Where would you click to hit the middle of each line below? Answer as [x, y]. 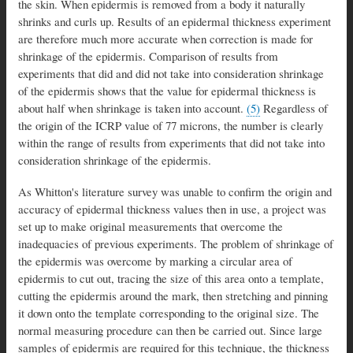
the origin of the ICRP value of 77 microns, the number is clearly [171, 125]
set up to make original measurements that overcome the [150, 226]
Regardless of [294, 108]
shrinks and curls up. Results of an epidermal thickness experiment [175, 21]
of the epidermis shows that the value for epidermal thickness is [167, 90]
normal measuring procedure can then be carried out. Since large [170, 330]
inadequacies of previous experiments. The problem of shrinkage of [176, 243]
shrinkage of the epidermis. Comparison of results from [148, 56]
